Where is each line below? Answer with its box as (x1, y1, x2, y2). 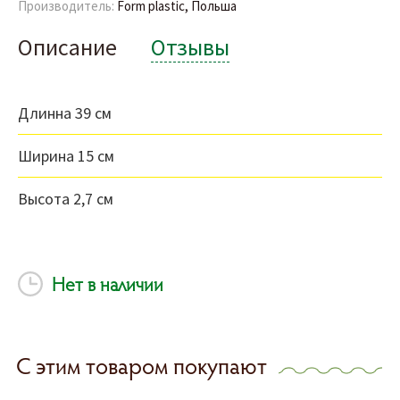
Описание (18, 32, 117, 62)
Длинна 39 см (18, 103, 112, 124)
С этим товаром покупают (16, 351, 267, 381)
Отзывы (151, 32, 229, 62)
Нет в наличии (47, 271, 163, 297)
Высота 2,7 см (18, 188, 113, 210)
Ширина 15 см (18, 146, 114, 167)
